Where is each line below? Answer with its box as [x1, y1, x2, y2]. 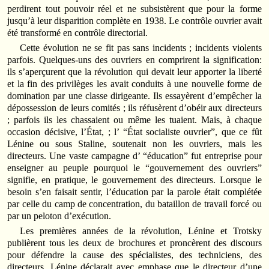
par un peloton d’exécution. [7, 210, 112, 221]
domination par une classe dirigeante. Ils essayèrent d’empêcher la [7, 90, 262, 101]
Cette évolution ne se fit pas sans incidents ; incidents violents [20, 42, 262, 53]
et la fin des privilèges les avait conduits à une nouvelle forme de [7, 78, 262, 89]
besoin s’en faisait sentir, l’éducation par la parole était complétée [7, 186, 262, 197]
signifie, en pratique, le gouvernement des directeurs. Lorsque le [7, 174, 262, 185]
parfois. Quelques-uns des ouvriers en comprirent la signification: [7, 54, 262, 65]
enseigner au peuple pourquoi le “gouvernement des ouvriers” [7, 162, 262, 173]
